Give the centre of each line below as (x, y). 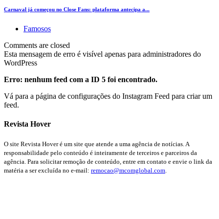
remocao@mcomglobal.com (128, 170)
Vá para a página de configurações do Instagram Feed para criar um (108, 96)
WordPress (21, 63)
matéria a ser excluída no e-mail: (47, 170)
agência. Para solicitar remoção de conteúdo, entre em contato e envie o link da (108, 161)
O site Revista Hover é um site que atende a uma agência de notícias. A (97, 144)
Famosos (37, 29)
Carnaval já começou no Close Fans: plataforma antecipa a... (77, 10)
